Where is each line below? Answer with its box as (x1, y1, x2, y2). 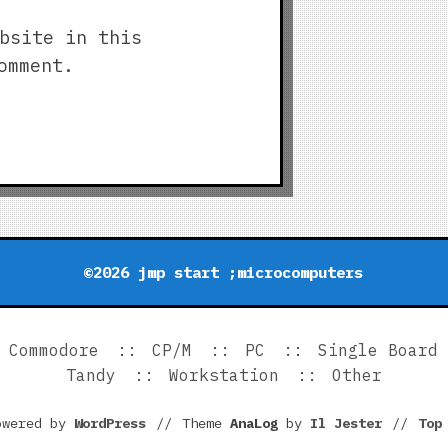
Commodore (9, 340, 100, 360)
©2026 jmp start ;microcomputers (84, 262, 364, 282)
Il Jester (309, 414, 382, 432)
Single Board (318, 340, 439, 360)
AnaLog (229, 414, 278, 432)
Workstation (168, 365, 279, 385)
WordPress (73, 414, 146, 432)
